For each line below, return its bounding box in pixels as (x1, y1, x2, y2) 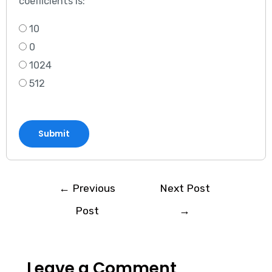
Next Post (159, 182, 210, 195)
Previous (70, 182, 116, 195)
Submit (38, 128, 70, 140)
